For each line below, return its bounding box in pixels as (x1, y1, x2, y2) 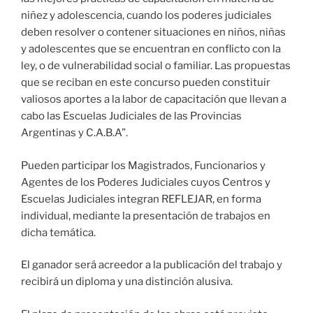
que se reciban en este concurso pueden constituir (21, 76, 270, 89)
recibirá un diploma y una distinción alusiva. (21, 275, 233, 289)
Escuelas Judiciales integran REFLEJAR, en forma (21, 192, 261, 205)
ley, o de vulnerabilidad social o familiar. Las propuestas (21, 59, 291, 73)
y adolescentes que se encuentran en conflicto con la (21, 43, 281, 56)
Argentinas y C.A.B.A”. (21, 126, 128, 140)
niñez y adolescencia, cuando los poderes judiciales (21, 9, 272, 22)
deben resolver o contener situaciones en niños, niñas (21, 26, 286, 39)
